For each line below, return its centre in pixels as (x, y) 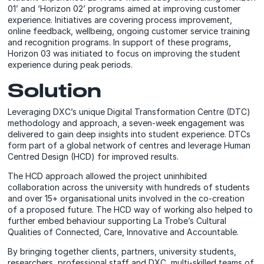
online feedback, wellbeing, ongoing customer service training (129, 31)
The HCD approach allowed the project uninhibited (108, 176)
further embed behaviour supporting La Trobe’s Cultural (117, 221)
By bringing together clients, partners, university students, (122, 251)
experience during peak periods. (70, 65)
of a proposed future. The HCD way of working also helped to (131, 209)
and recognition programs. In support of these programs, (120, 42)
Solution (55, 90)
